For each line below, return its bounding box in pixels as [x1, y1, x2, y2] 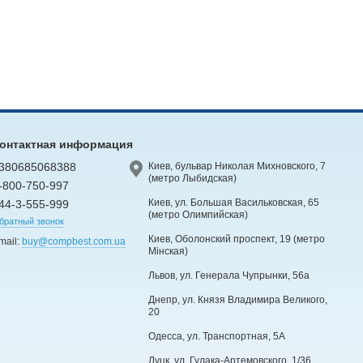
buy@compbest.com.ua [22, 235, 126, 247]
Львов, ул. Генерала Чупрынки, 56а [147, 269, 310, 281]
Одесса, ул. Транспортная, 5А [147, 330, 285, 342]
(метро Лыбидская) [147, 172, 237, 184]
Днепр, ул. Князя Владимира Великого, [147, 293, 327, 305]
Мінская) [147, 245, 188, 257]
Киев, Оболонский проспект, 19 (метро [147, 233, 325, 245]
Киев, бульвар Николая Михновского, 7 [147, 160, 326, 172]
